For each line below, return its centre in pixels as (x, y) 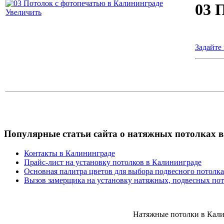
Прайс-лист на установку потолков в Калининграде (113, 162)
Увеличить (23, 12)
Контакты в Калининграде (69, 153)
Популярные (32, 134)
